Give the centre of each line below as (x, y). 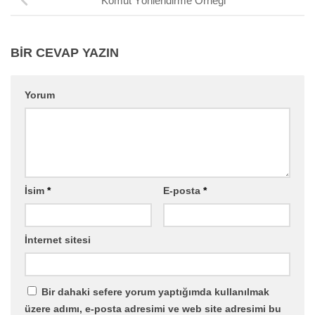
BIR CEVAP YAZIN (65, 52)
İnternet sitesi (58, 239)
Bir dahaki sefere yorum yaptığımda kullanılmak (155, 291)
